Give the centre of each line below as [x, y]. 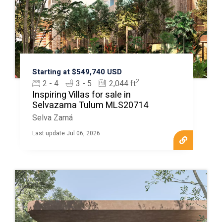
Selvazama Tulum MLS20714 [90, 105]
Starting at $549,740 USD [77, 72]
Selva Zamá [52, 118]
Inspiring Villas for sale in [81, 95]
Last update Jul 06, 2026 [66, 133]
